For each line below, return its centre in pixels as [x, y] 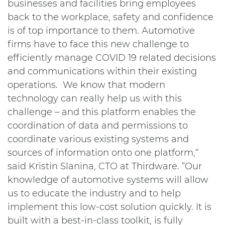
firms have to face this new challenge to [98, 44]
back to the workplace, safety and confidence [110, 17]
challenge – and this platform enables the [102, 112]
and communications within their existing [102, 71]
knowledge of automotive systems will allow [108, 180]
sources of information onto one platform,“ [103, 153]
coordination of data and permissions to [98, 126]
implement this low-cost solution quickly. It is [109, 207]
